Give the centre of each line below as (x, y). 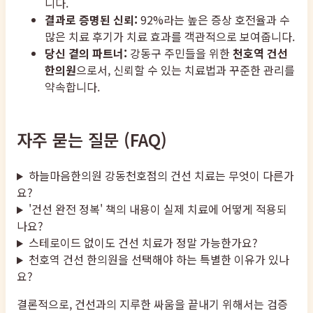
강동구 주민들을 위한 (180, 53)
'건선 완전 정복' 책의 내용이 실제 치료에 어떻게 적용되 (158, 209)
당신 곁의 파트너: (86, 53)
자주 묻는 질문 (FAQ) (92, 140)
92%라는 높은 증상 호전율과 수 (214, 20)
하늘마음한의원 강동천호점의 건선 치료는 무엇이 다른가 (161, 176)
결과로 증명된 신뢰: (91, 20)
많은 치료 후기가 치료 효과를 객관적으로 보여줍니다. (170, 37)
